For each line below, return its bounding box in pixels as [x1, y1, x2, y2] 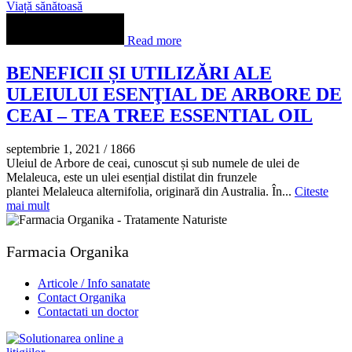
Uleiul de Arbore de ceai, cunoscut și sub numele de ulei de [6, 156, 299, 170]
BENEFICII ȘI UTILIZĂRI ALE [6, 63, 272, 84]
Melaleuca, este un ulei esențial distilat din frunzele [6, 170, 257, 185]
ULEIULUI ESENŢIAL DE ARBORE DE [6, 84, 342, 105]
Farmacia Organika [6, 243, 129, 261]
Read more [127, 33, 181, 47]
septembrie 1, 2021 [6, 142, 101, 156]
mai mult [6, 199, 49, 213]
